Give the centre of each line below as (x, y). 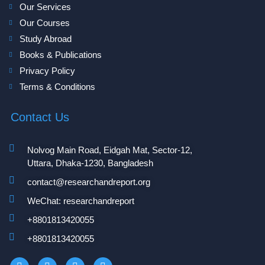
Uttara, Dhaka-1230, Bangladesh (90, 163)
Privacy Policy (47, 70)
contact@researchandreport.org (89, 182)
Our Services (45, 7)
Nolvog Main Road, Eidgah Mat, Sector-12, (110, 150)
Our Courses (44, 22)
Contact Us (40, 117)
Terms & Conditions (57, 86)
